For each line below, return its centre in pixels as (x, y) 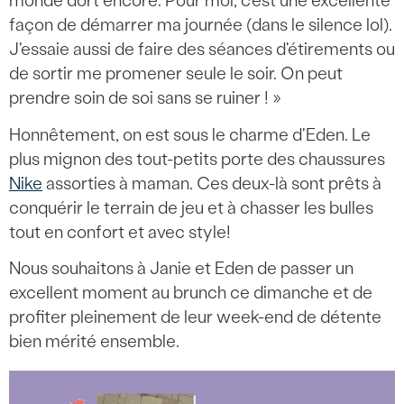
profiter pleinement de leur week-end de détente (195, 317)
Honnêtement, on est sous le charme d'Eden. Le (190, 134)
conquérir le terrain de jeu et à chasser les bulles (191, 207)
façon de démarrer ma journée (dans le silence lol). (201, 25)
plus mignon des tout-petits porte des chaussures (197, 159)
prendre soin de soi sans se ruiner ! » (145, 98)
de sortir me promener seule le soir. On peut (176, 74)
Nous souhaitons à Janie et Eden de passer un (181, 269)
